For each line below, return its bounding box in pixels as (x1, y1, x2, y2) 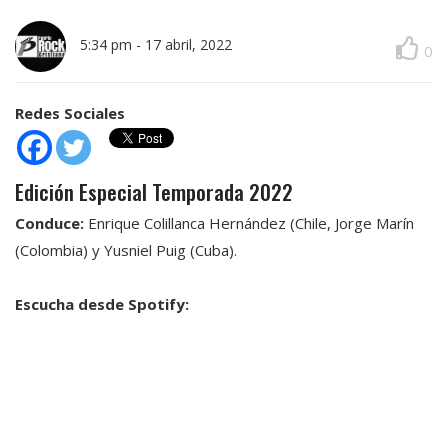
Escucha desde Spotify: (15, 293, 189, 314)
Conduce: (15, 213, 84, 234)
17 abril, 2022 (145, 34, 232, 54)
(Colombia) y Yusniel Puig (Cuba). (15, 240, 237, 261)
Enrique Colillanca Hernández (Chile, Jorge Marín (84, 213, 414, 234)
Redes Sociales (15, 102, 125, 123)
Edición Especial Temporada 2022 (15, 176, 293, 208)
